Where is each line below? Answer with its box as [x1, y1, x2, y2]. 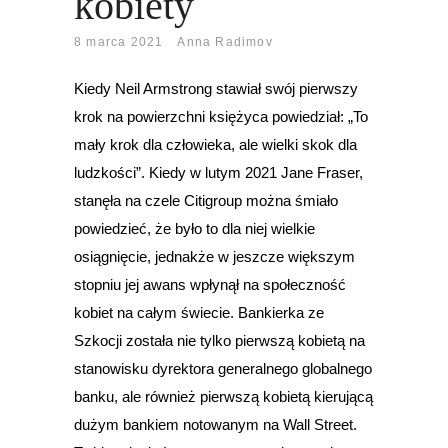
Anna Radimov [177, 35, 273, 50]
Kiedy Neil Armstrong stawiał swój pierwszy [74, 80, 358, 98]
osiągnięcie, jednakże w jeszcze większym [74, 248, 355, 266]
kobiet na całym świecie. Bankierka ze [74, 304, 324, 322]
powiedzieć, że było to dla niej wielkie [74, 220, 315, 238]
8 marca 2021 [74, 35, 164, 50]
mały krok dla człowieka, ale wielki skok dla [74, 136, 357, 154]
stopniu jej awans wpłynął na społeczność [74, 276, 346, 294]
